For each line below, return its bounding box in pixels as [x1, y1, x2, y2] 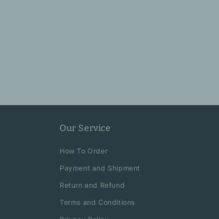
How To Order [60, 147, 108, 155]
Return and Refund [60, 181, 125, 189]
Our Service [60, 123, 111, 133]
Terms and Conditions [60, 198, 135, 206]
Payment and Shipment [60, 164, 140, 172]
